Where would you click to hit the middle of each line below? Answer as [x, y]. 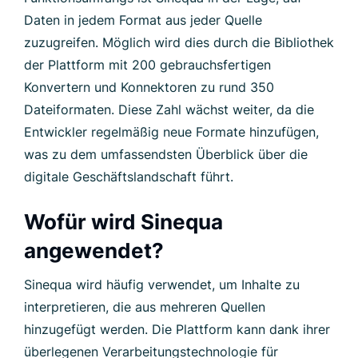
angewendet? [94, 250]
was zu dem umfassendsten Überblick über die [166, 154]
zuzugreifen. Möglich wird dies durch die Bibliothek [179, 42]
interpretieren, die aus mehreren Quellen [145, 306]
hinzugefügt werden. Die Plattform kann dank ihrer [177, 329]
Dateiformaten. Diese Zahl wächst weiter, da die [169, 109]
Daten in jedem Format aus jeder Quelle [143, 20]
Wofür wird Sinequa [123, 221]
